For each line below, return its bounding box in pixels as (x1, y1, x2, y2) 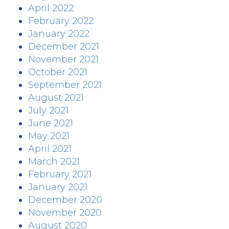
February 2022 (28, 15, 94, 27)
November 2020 (28, 207, 102, 218)
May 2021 (28, 130, 70, 142)
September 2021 (28, 79, 102, 90)
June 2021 (28, 118, 73, 129)
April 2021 (28, 143, 72, 154)
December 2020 (28, 194, 102, 205)
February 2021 (28, 169, 91, 180)
